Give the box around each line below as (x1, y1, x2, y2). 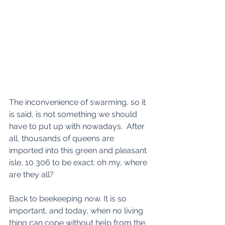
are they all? (9, 170, 54, 180)
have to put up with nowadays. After (9, 122, 147, 132)
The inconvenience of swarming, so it (9, 97, 148, 107)
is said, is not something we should (9, 109, 139, 120)
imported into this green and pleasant (9, 146, 149, 156)
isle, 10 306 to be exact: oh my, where (9, 158, 149, 168)
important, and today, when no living (9, 206, 145, 216)
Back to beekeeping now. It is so (9, 194, 129, 204)
